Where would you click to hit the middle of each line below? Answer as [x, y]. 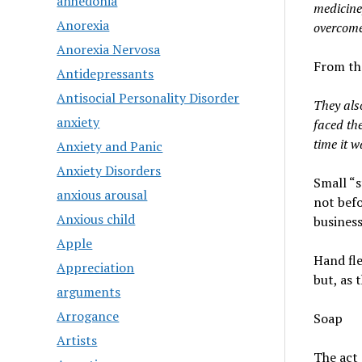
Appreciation [96, 267]
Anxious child [96, 219]
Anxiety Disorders [109, 170]
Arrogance [88, 316]
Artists [77, 340]
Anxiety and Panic [110, 146]
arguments [89, 292]
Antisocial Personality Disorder [148, 98]
